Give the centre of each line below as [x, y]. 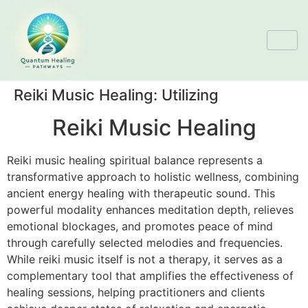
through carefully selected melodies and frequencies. [145, 243]
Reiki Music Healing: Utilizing [116, 95]
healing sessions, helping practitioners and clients [136, 293]
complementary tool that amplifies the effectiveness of [150, 276]
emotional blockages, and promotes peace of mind [140, 227]
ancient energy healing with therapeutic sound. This [141, 194]
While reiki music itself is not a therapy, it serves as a [145, 260]
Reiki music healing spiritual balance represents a [135, 161]
